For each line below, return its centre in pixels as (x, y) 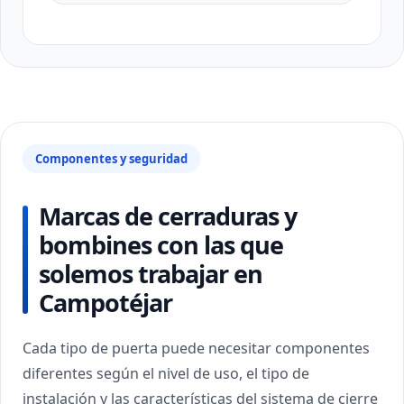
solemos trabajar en (151, 274)
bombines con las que (161, 245)
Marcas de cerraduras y (168, 216)
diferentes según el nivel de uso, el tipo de (166, 373)
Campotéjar (106, 303)
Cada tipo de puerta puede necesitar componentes (196, 348)
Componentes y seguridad (111, 159)
